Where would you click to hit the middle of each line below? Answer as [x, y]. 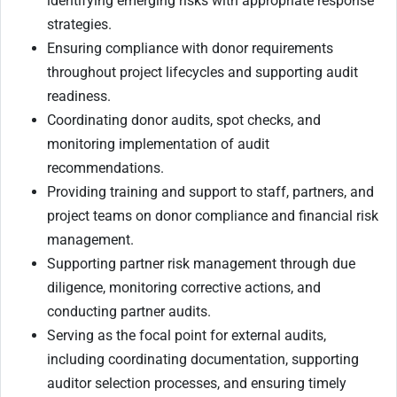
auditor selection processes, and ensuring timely [197, 383]
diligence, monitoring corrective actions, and [184, 287]
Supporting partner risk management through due [201, 263]
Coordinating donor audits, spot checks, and [184, 120]
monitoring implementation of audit [158, 144]
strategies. [79, 24]
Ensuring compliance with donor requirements [190, 48]
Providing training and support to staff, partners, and [210, 191]
